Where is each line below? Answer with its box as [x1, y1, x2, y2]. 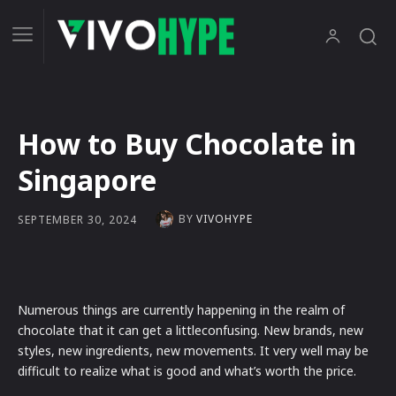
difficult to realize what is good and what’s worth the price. [18, 362, 356, 380]
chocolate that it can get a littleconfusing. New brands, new [18, 322, 363, 339]
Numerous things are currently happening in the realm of [18, 301, 345, 319]
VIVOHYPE [196, 211, 253, 227]
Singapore [18, 161, 156, 200]
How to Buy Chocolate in [18, 125, 356, 164]
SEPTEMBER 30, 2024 [18, 211, 137, 227]
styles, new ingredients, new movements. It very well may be [18, 342, 369, 360]
